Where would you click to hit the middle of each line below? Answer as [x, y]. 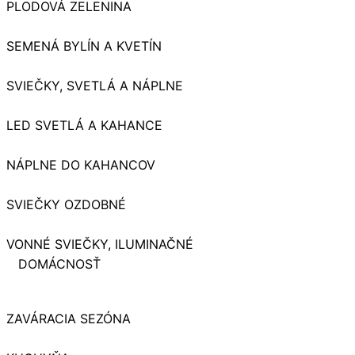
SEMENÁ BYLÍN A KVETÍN [84, 46]
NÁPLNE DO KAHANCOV [81, 165]
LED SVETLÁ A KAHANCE [84, 126]
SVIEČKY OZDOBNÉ [66, 205]
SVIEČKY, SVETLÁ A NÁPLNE [95, 86]
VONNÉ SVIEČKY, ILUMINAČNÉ [100, 244]
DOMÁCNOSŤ [59, 264]
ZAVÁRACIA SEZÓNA [69, 319]
